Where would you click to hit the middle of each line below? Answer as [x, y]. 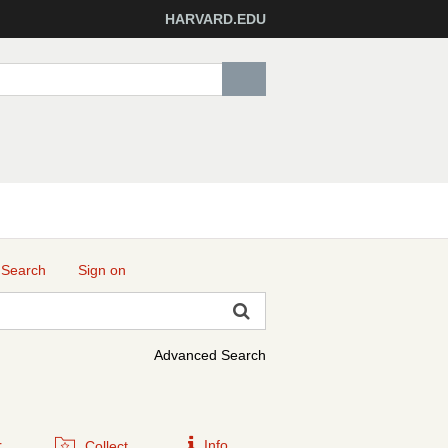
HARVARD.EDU [215, 19]
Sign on [102, 270]
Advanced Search [210, 355]
